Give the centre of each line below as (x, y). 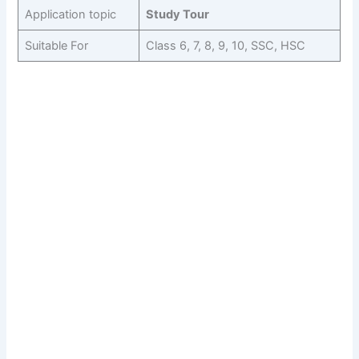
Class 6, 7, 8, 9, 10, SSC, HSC (225, 46)
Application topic (70, 15)
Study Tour (177, 15)
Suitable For (56, 46)
